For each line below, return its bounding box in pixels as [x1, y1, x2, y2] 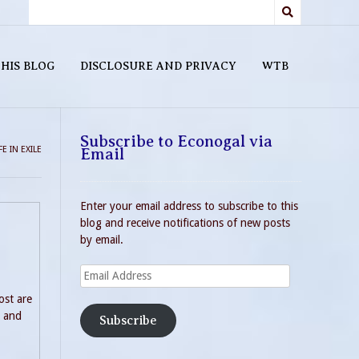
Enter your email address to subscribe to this [80, 200, 298, 212]
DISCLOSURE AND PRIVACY [80, 60, 236, 72]
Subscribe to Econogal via [80, 132, 272, 151]
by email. [80, 233, 123, 246]
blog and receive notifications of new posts [80, 216, 290, 229]
